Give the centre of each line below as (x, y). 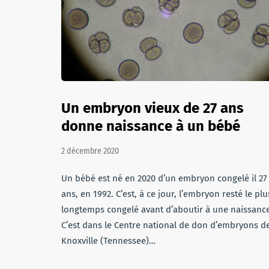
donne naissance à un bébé (151, 126)
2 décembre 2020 (90, 151)
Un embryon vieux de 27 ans (153, 108)
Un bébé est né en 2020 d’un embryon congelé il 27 (164, 178)
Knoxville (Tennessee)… (108, 241)
